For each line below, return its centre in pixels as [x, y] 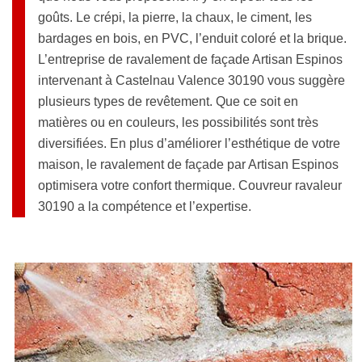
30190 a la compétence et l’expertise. [145, 207]
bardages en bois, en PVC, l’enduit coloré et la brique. [192, 39]
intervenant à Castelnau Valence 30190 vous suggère [192, 81]
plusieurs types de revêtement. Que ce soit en [168, 102]
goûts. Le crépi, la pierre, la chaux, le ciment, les [175, 18]
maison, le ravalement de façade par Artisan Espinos [188, 165]
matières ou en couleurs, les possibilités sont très [178, 123]
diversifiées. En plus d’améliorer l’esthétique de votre [189, 144]
